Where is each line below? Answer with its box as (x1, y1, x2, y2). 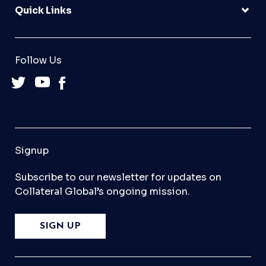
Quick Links (15, 4, 72, 17)
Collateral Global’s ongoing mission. (15, 185, 190, 198)
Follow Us (15, 53, 62, 66)
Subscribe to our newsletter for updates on (15, 170, 221, 183)
